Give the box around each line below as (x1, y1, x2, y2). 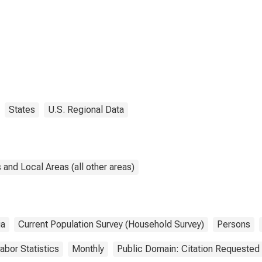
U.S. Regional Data (48, 104, 124, 115)
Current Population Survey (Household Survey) (18, 219, 204, 230)
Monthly (72, 243, 104, 254)
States (9, 104, 35, 115)
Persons (217, 219, 250, 230)
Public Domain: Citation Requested (117, 243, 260, 254)
